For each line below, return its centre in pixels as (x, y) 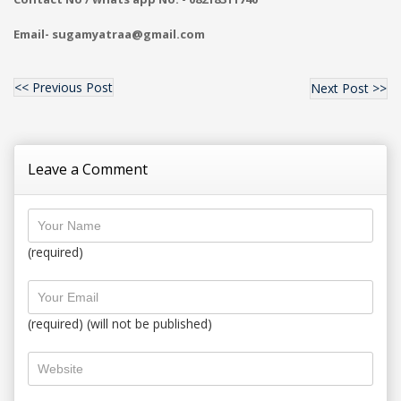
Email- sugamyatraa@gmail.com (109, 34)
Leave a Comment (88, 169)
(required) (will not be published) (120, 324)
